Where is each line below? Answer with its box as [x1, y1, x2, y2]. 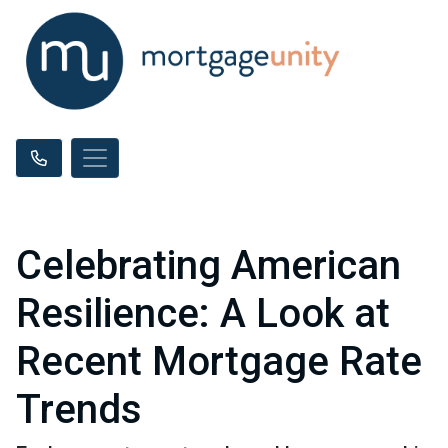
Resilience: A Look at [16, 290, 390, 337]
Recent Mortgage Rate [16, 338, 422, 385]
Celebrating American [16, 242, 401, 289]
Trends [16, 386, 142, 433]
